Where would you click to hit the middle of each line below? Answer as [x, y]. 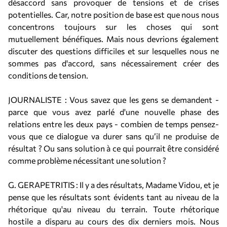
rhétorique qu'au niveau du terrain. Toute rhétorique [113, 209]
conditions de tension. [48, 75]
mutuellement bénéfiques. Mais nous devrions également [113, 39]
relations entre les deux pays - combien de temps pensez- [113, 124]
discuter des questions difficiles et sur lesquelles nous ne [113, 51]
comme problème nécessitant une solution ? [87, 160]
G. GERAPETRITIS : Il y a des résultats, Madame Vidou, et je [113, 185]
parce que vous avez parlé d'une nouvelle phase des [113, 112]
